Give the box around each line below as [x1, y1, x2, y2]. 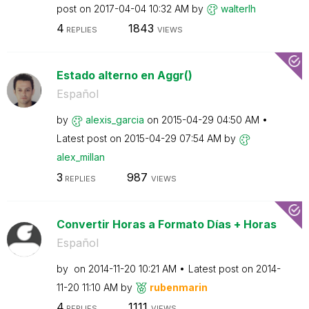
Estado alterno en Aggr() [56, 68, 192, 82]
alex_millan [56, 151, 105, 163]
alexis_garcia [85, 114, 144, 126]
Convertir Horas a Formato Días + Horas [56, 217, 277, 231]
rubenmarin [149, 281, 208, 293]
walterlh [220, 2, 256, 14]
